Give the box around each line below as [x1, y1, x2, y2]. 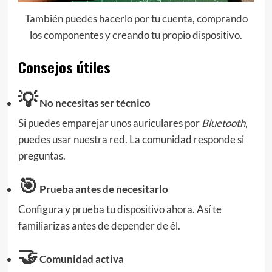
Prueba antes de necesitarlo [37, 182, 168, 195]
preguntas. [18, 149, 66, 162]
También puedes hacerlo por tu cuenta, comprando [24, 12, 248, 25]
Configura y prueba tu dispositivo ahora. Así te [18, 202, 222, 216]
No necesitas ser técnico [37, 96, 151, 109]
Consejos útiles [18, 55, 110, 78]
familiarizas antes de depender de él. [18, 219, 180, 232]
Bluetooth [201, 116, 245, 129]
